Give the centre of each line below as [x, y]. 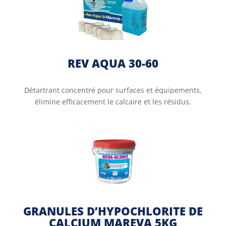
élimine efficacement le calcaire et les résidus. [113, 102]
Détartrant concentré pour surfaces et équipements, [113, 90]
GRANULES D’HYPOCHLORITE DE [113, 211]
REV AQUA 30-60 [113, 63]
